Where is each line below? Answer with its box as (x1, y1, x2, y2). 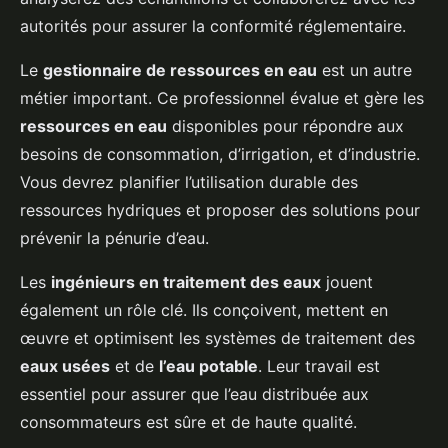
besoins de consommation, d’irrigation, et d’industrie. (20, 144, 420, 165)
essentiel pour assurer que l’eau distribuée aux (20, 384, 369, 405)
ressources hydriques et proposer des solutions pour (20, 200, 420, 221)
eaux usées (20, 356, 110, 377)
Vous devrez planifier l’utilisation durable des (20, 172, 358, 193)
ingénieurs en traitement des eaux (51, 272, 321, 293)
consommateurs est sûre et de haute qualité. (20, 412, 357, 433)
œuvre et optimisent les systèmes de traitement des (20, 328, 415, 349)
